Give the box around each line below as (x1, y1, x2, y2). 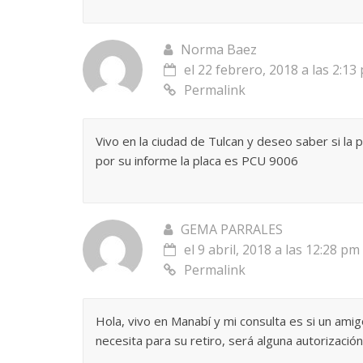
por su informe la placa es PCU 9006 (96, 152, 298, 169)
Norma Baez (181, 40, 257, 58)
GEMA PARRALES (181, 220, 283, 238)
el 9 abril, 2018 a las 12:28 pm (184, 240, 360, 258)
